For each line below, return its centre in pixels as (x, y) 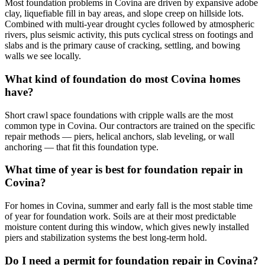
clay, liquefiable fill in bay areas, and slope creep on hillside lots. (124, 14)
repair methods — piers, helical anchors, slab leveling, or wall (119, 136)
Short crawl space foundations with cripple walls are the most (119, 115)
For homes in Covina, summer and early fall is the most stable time (129, 206)
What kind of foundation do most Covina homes (122, 79)
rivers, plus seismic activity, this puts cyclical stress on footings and (129, 35)
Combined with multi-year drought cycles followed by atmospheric (130, 24)
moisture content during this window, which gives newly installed (127, 227)
